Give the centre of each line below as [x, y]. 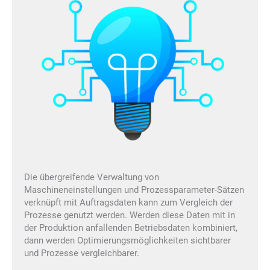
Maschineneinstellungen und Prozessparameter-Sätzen [134, 190]
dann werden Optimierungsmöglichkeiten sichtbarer [127, 241]
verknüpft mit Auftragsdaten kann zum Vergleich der [128, 203]
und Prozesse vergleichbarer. [82, 253]
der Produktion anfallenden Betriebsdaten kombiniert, [131, 228]
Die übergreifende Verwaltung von [92, 177]
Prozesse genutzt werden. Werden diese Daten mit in [130, 215]
